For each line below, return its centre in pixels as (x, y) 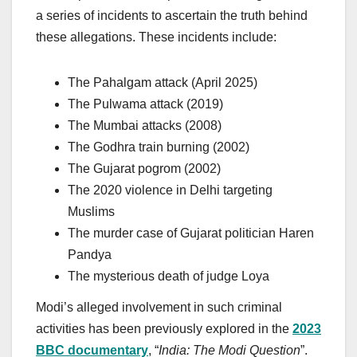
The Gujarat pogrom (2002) (144, 168)
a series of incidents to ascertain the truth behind (172, 15)
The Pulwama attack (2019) (145, 104)
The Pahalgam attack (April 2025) (163, 82)
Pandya (90, 254)
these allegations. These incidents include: (156, 37)
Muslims (91, 211)
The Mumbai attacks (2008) (145, 125)
